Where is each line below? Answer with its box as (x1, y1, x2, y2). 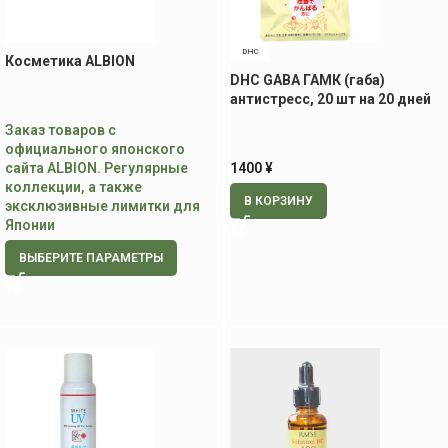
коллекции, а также (5, 179, 142, 195)
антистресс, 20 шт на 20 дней (230, 91, 431, 107)
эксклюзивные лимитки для (5, 198, 200, 214)
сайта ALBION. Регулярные (5, 160, 188, 176)
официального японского (5, 141, 185, 157)
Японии (5, 217, 55, 233)
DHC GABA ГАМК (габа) (230, 72, 385, 88)
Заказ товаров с (5, 122, 116, 138)
